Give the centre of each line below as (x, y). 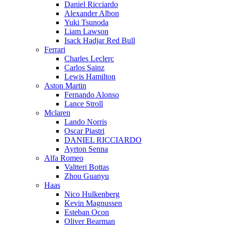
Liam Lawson (86, 31)
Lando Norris (86, 122)
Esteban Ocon (87, 212)
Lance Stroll (84, 103)
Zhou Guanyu (87, 176)
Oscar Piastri (84, 131)
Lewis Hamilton (90, 76)
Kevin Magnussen (93, 203)
